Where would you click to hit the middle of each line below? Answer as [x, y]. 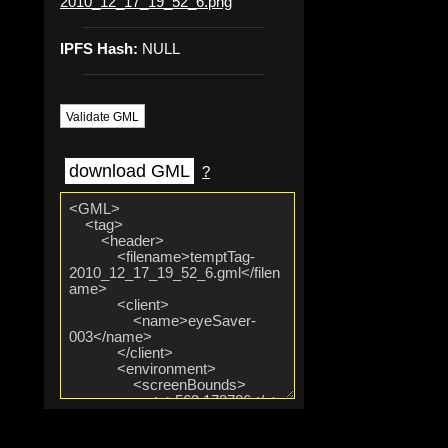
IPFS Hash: [99, 48]
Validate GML [102, 116]
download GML [129, 171]
